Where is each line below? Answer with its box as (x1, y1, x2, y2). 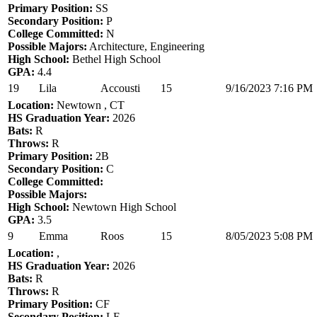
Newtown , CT (54, 98, 125, 111)
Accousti (100, 81, 140, 94)
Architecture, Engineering (87, 40, 204, 52)
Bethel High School (69, 52, 161, 65)
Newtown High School (69, 200, 176, 213)
